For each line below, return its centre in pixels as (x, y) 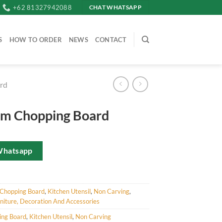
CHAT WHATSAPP (115, 7)
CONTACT (111, 40)
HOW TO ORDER (35, 40)
